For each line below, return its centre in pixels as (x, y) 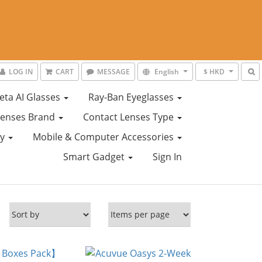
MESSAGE (113, 72)
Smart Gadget (95, 157)
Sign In (167, 157)
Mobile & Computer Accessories (104, 137)
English (167, 72)
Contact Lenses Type (129, 117)
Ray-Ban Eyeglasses (132, 97)
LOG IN (21, 72)
